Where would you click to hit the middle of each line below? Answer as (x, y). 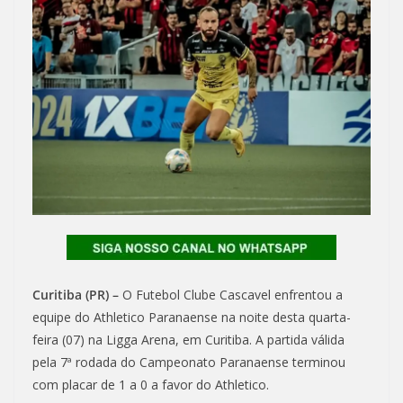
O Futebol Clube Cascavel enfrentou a (233, 295)
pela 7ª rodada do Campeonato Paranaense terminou (189, 363)
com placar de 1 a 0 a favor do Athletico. (151, 385)
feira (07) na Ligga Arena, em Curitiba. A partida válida (188, 340)
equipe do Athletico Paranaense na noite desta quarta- (192, 318)
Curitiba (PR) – (77, 295)
